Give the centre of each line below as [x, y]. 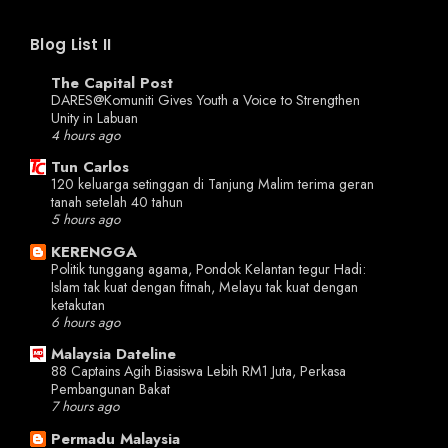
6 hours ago [85, 322]
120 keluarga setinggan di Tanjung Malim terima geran [212, 184]
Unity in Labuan [94, 117]
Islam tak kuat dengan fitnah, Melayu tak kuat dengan [204, 286]
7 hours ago [85, 407]
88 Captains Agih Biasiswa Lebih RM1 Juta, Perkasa [198, 371]
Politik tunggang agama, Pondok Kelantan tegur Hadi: [208, 268]
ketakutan [78, 304]
